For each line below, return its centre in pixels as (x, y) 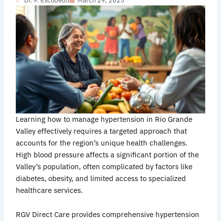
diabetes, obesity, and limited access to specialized (101, 178)
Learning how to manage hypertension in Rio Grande (104, 119)
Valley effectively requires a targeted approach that (102, 131)
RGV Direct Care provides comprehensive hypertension (108, 215)
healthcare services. (50, 190)
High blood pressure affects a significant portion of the (108, 154)
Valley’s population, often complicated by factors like (104, 166)
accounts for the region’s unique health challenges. (102, 143)
